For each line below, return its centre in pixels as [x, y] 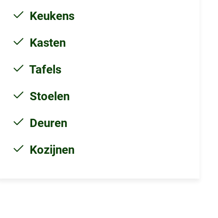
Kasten [46, 42]
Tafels [44, 69]
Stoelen [48, 96]
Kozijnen [50, 149]
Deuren [47, 123]
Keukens [50, 16]
